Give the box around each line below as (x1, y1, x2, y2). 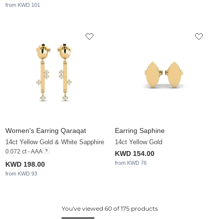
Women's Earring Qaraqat (5, 127, 86, 135)
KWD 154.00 (115, 150, 154, 158)
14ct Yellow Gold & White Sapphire (5, 138, 104, 146)
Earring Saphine (115, 127, 165, 135)
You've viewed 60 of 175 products (61, 205, 158, 213)
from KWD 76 (115, 160, 147, 166)
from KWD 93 (5, 171, 37, 177)
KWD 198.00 (5, 160, 45, 169)
